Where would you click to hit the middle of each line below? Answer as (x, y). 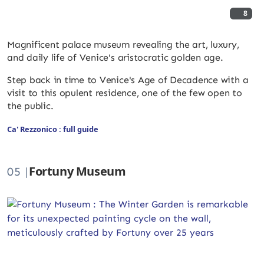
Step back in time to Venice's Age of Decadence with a (128, 80)
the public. (30, 106)
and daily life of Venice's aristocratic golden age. (115, 57)
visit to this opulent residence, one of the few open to (125, 93)
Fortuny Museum (77, 171)
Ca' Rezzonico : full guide (53, 129)
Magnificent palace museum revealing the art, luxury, (123, 44)
